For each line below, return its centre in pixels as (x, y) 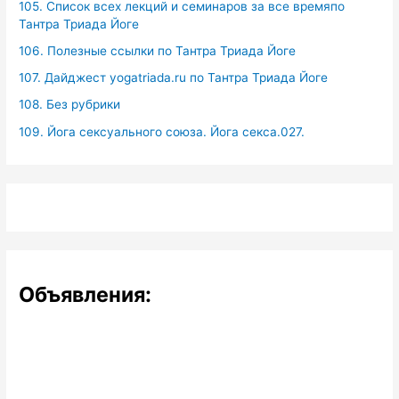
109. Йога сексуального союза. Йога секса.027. (162, 131)
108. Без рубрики (70, 105)
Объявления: (85, 295)
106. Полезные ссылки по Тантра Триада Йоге (158, 50)
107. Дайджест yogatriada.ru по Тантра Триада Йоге (174, 78)
